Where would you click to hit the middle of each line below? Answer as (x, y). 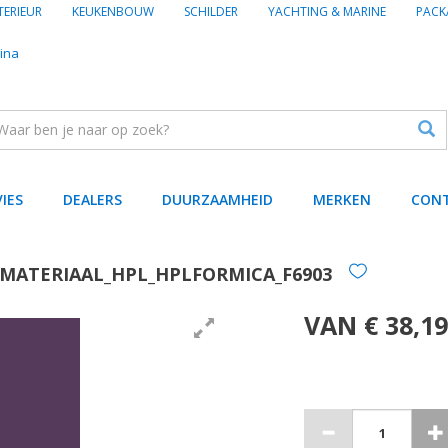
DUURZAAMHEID (217, 199)
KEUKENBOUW (113, 11)
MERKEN (342, 199)
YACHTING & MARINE (327, 11)
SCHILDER (211, 11)
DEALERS (92, 199)
